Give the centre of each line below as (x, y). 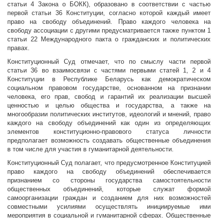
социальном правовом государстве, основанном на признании (109, 88)
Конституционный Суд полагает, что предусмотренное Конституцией (109, 163)
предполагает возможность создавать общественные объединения (109, 141)
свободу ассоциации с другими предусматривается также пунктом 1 (109, 31)
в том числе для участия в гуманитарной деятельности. (91, 149)
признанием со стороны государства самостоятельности (109, 181)
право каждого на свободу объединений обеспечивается (109, 172)
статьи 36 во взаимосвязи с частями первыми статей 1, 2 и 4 (109, 71)
